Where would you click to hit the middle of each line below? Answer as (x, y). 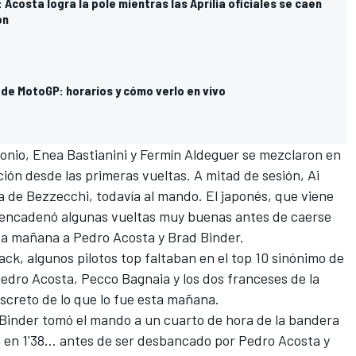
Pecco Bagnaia (126, 278)
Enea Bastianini (80, 154)
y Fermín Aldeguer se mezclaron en (234, 154)
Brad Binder (204, 236)
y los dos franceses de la (245, 278)
